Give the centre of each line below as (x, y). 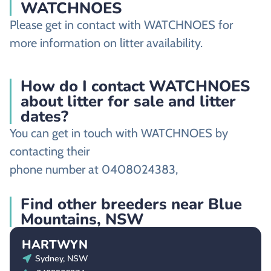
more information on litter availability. (106, 43)
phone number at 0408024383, (94, 170)
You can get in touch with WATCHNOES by (119, 133)
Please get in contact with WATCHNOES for (121, 25)
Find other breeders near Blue (131, 204)
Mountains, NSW (82, 220)
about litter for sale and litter (128, 102)
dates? (44, 117)
